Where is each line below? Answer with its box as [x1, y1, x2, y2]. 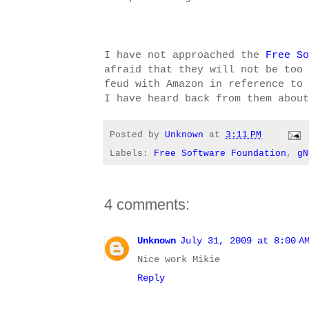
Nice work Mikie [137, 253, 220, 265]
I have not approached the [104, 49, 259, 62]
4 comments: [104, 195, 190, 213]
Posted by [110, 130, 165, 141]
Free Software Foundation [154, 148, 286, 159]
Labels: [110, 148, 154, 159]
